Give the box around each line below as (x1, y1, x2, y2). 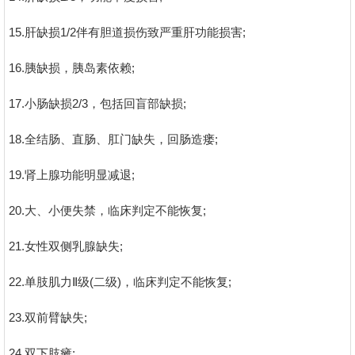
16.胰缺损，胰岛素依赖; (9, 60, 135, 74)
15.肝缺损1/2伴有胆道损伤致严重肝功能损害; (9, 25, 246, 39)
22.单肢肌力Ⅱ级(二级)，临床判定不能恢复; (9, 274, 231, 288)
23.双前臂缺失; (9, 310, 87, 324)
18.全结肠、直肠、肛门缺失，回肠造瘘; (9, 132, 218, 146)
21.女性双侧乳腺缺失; (9, 239, 123, 253)
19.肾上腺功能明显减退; (9, 167, 135, 181)
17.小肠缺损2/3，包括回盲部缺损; (9, 96, 186, 110)
